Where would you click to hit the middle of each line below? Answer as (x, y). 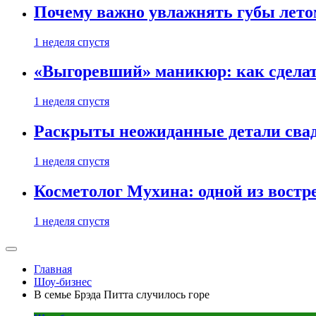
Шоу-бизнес (63, 282)
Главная (53, 269)
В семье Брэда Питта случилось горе (122, 294)
